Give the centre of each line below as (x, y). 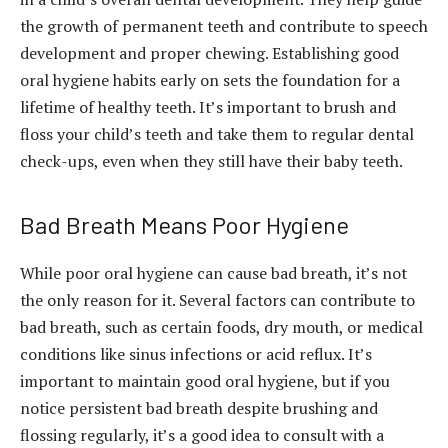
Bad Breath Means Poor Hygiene (184, 225)
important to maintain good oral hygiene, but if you (205, 381)
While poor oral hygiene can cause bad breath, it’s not (213, 273)
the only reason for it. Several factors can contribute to (217, 300)
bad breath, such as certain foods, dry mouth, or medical (221, 327)
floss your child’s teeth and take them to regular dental (217, 134)
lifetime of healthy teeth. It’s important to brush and (208, 107)
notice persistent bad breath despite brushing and (199, 408)
